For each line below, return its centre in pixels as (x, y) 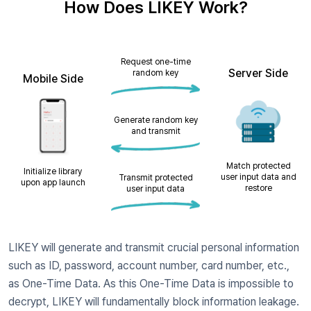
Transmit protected (155, 178)
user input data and (258, 177)
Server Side (258, 74)
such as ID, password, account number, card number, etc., (149, 265)
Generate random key (155, 120)
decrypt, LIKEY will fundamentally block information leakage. (155, 301)
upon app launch (53, 183)
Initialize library (53, 172)
